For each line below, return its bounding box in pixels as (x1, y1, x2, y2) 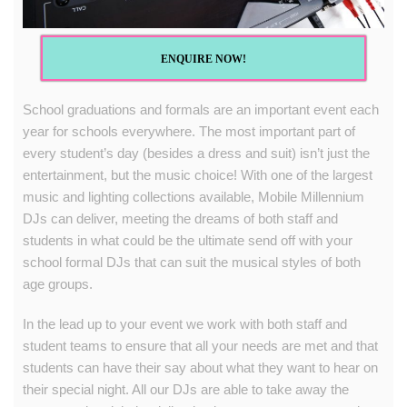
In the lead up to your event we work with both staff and (23, 315, 347, 332)
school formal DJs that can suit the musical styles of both (23, 253, 361, 270)
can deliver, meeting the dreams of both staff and (47, 210, 338, 226)
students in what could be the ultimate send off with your (23, 232, 352, 248)
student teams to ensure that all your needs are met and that (23, 337, 378, 353)
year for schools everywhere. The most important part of (23, 123, 355, 139)
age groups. (23, 275, 93, 292)
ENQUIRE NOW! (161, 52, 246, 65)
